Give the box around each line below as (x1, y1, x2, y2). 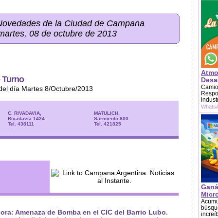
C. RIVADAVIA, (8, 110, 41, 116)
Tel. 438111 (8, 121, 34, 127)
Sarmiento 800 (94, 115, 128, 121)
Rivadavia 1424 (8, 115, 45, 121)
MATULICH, (94, 110, 120, 116)
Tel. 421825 (94, 121, 121, 127)
